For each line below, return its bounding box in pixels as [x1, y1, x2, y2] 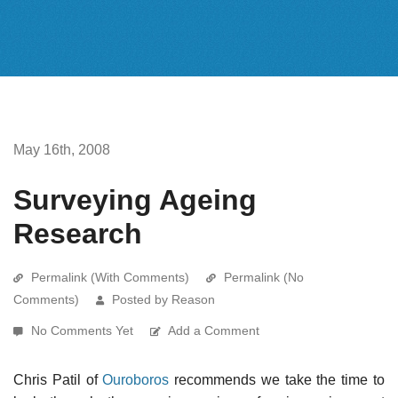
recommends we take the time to [169, 371, 386, 387]
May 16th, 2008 [13, 141, 110, 157]
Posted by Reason [112, 291, 215, 306]
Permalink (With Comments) [31, 269, 189, 284]
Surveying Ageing [13, 183, 257, 216]
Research [13, 217, 142, 250]
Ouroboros [102, 371, 170, 387]
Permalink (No [224, 269, 304, 284]
